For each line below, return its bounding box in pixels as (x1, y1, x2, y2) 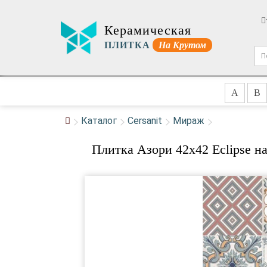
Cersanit (128, 115, 162, 126)
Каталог (81, 115, 117, 126)
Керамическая (104, 22, 191, 38)
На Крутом (159, 39, 206, 50)
